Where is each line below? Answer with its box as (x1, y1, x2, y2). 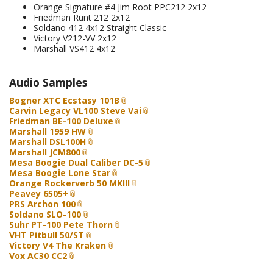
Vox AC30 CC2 (9, 250, 67, 261)
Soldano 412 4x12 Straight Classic (34, 22, 166, 34)
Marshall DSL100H (9, 136, 86, 147)
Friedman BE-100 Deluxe (9, 115, 113, 127)
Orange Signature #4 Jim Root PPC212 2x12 (34, 1, 207, 13)
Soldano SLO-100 (9, 208, 81, 220)
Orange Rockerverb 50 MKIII (9, 177, 130, 189)
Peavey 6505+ (9, 188, 68, 199)
